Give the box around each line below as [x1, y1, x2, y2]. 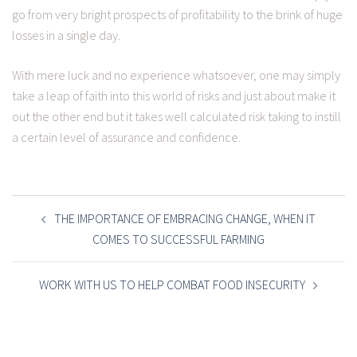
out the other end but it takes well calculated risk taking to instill [12, 108, 341, 125]
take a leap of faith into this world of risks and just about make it [12, 88, 335, 104]
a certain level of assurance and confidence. [12, 129, 248, 146]
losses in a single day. [12, 27, 120, 44]
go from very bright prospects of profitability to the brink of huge [12, 6, 343, 23]
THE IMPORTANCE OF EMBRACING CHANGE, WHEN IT [54, 210, 316, 227]
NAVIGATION [11, 207, 109, 233]
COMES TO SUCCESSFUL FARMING [92, 231, 265, 248]
